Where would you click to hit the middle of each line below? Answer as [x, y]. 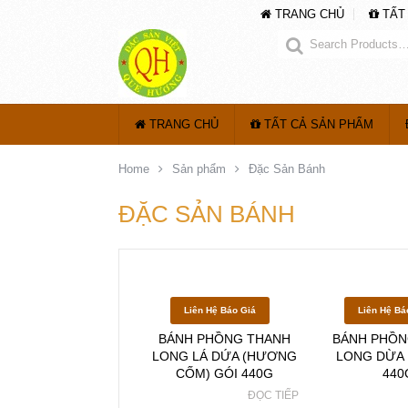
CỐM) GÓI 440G [225, 373]
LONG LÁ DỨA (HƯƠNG [225, 356]
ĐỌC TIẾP [274, 395]
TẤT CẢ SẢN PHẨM [317, 124]
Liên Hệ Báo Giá [220, 310]
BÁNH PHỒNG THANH [225, 339]
